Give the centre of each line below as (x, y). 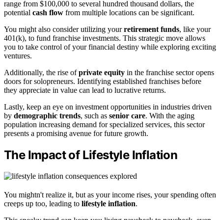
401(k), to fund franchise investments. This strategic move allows (105, 38)
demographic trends (47, 115)
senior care (127, 115)
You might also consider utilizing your (64, 29)
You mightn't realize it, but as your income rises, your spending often (110, 194)
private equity (102, 72)
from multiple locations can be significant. (129, 12)
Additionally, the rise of (41, 72)
